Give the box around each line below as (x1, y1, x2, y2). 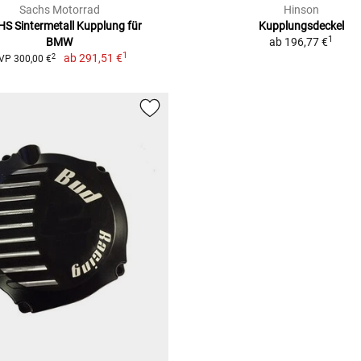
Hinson (283, 3, 319, 17)
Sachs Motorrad (19, 3, 100, 17)
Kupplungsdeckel (258, 19, 344, 33)
